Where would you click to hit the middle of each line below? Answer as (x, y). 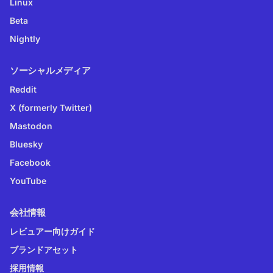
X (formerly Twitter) (51, 107)
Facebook (30, 162)
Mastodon (31, 126)
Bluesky (26, 144)
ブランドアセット (44, 249)
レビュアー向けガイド (52, 231)
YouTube (28, 180)
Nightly (25, 38)
